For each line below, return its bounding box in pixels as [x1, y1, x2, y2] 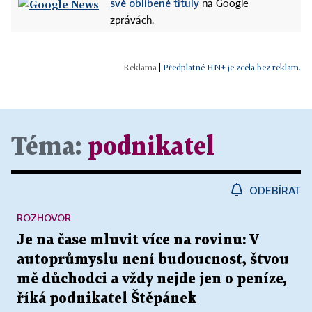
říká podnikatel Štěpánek [17, 292, 196, 306]
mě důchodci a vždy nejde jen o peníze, [17, 272, 287, 287]
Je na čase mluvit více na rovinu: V [17, 233, 259, 248]
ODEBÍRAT [249, 184, 301, 197]
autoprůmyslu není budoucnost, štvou [17, 253, 289, 267]
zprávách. [110, 16, 154, 26]
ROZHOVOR [17, 212, 71, 224]
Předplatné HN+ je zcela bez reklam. [163, 62, 301, 73]
